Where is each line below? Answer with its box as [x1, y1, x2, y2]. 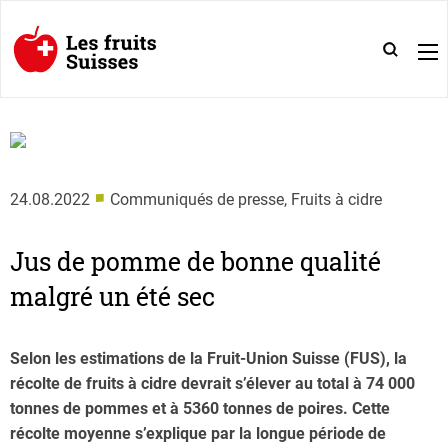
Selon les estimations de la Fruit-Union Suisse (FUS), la [10, 349, 407, 368]
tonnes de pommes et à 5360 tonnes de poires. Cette [10, 399, 390, 418]
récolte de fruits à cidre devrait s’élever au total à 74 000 [10, 374, 415, 393]
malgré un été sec [10, 280, 215, 313]
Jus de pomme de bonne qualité [10, 245, 381, 278]
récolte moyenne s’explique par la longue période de [10, 424, 386, 443]
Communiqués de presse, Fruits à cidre [110, 190, 382, 209]
